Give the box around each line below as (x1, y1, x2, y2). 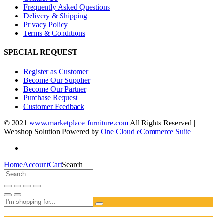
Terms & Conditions (23, 29, 85, 37)
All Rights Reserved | (128, 118, 195, 127)
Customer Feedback (23, 102, 84, 110)
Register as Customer (23, 67, 88, 76)
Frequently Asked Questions (23, 3, 110, 11)
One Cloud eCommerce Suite (101, 127, 191, 136)
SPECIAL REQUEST (4, 48, 77, 57)
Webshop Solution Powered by (4, 127, 101, 136)
